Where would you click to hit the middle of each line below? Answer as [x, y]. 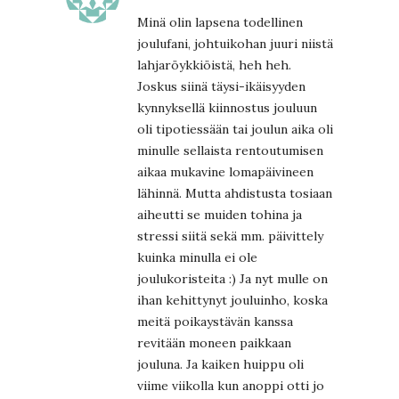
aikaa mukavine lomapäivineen [225, 171]
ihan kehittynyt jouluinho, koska [232, 300]
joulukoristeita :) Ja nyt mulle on [232, 278]
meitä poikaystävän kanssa [215, 321]
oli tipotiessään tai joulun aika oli [235, 129]
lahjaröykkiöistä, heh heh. [214, 65]
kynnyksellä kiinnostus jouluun [227, 107]
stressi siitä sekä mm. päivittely [230, 236]
